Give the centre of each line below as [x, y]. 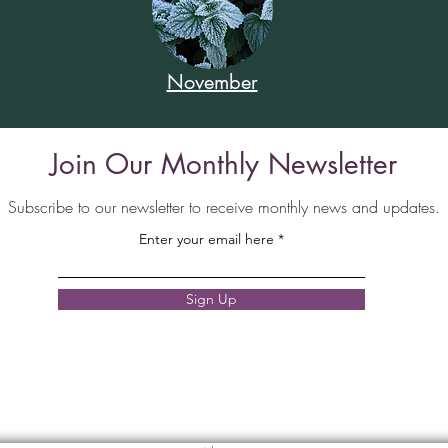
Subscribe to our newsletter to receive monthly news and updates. [223, 207]
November [212, 82]
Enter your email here [206, 239]
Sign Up [211, 299]
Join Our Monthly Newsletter [223, 164]
